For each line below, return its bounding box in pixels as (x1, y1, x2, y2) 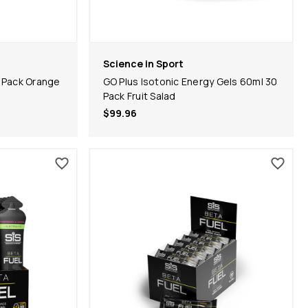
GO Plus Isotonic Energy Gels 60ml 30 (102, 74, 278, 88)
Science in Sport (102, 56, 184, 70)
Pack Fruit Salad (102, 89, 176, 102)
